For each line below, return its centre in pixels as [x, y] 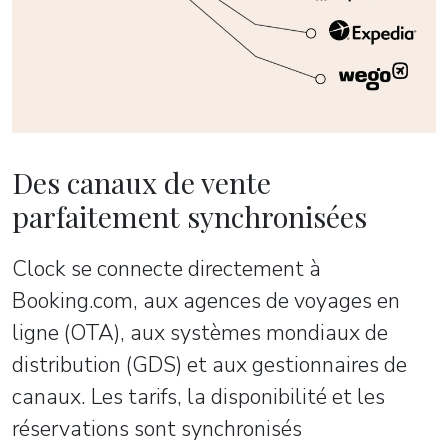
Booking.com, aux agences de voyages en [206, 300]
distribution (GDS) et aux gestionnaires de [209, 364]
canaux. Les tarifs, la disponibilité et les [198, 396]
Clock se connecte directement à [166, 268]
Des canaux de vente [141, 181]
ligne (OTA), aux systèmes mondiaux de [200, 332]
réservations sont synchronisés [157, 428]
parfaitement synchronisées [189, 215]
